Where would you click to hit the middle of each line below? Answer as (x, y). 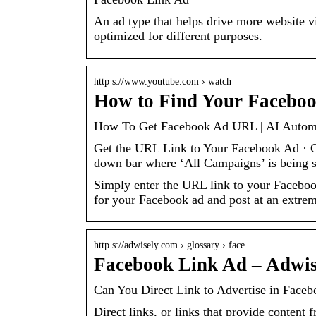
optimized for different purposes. (178, 36)
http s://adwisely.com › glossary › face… (174, 245)
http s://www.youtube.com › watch (163, 82)
